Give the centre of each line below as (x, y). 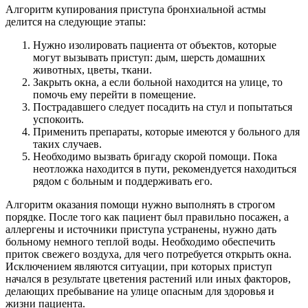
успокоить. (58, 120)
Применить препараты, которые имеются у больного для (166, 132)
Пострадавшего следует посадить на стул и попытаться (163, 107)
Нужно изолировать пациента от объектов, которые (155, 45)
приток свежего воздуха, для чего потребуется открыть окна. (148, 254)
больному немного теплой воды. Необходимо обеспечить (140, 242)
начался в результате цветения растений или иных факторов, (148, 279)
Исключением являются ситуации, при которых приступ (139, 267)
